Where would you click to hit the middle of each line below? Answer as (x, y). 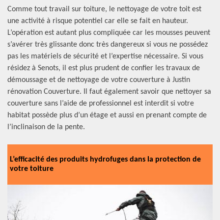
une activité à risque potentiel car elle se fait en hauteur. (98, 21)
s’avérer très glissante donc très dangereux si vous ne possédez (108, 45)
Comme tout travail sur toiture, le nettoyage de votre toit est (104, 9)
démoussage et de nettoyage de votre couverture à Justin (99, 80)
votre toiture (32, 169)
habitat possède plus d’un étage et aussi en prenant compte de (107, 115)
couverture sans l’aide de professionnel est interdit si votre (101, 104)
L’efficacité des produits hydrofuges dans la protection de (105, 160)
